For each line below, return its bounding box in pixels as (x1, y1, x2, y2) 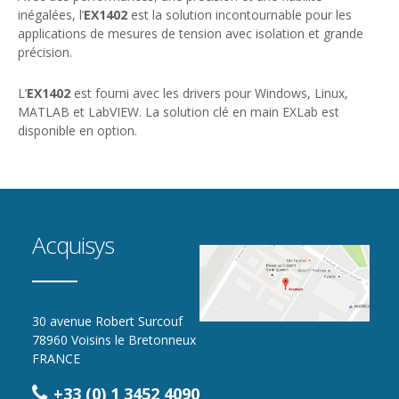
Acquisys (32, 228, 114, 261)
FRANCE (32, 349, 80, 367)
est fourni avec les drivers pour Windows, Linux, (70, 84, 348, 102)
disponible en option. (18, 121, 137, 139)
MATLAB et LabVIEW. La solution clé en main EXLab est (18, 102, 339, 120)
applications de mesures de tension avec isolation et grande (18, 24, 363, 42)
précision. (18, 43, 72, 61)
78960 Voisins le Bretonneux (32, 330, 196, 348)
